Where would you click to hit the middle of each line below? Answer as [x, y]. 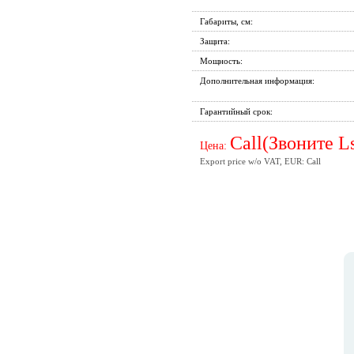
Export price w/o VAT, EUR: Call [260, 161]
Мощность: [221, 61]
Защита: [215, 41]
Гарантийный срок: [236, 111]
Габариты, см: [226, 21]
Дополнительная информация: [257, 81]
